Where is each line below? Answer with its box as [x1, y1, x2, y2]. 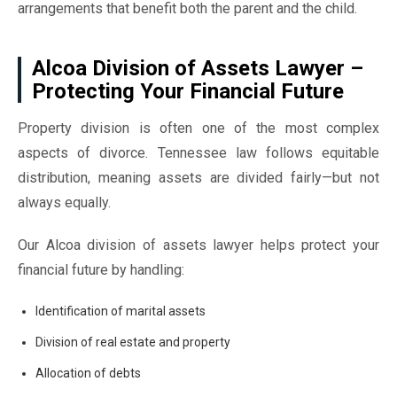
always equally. [18, 194, 111, 211]
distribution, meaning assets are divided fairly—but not [18, 169, 379, 186]
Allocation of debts [35, 366, 141, 380]
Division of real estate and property [35, 335, 230, 349]
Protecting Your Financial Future [32, 79, 344, 104]
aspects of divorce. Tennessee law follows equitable [18, 144, 379, 161]
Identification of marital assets [35, 304, 206, 318]
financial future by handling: [18, 261, 184, 278]
